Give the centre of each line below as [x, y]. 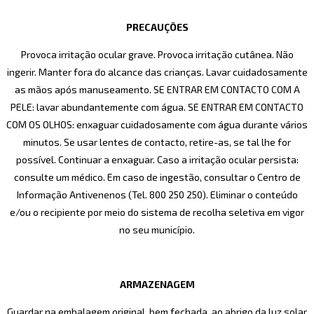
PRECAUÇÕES [157, 27]
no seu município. [157, 230]
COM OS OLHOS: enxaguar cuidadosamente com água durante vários [157, 125]
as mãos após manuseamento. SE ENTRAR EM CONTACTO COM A [157, 90]
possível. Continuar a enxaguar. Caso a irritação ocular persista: [157, 160]
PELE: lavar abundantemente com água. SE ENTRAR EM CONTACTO [157, 107]
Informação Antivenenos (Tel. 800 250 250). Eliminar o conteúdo [157, 195]
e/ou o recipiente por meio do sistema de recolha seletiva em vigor [157, 212]
